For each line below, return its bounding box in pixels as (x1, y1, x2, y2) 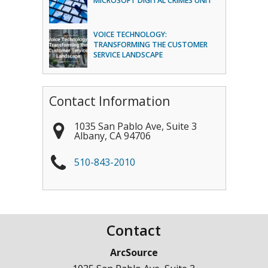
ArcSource (109, 245, 158, 259)
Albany (74, 129, 105, 142)
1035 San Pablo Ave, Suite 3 (74, 119, 197, 133)
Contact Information (48, 93, 170, 109)
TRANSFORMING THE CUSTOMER (93, 39, 208, 50)
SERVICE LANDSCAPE (93, 50, 163, 60)
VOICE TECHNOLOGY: (93, 29, 167, 39)
